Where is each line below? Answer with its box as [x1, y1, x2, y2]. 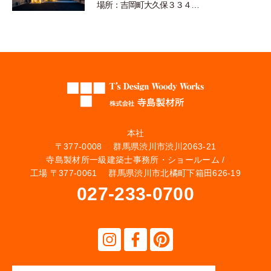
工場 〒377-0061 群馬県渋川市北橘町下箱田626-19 [30, 168, 241, 178]
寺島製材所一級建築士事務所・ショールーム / [46, 155, 225, 165]
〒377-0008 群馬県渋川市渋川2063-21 [54, 142, 217, 152]
